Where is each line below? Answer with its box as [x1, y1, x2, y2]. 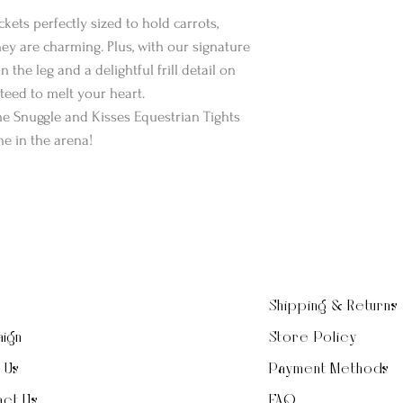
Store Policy [268, 330, 357, 346]
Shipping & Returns [268, 299, 399, 315]
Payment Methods [268, 362, 390, 378]
